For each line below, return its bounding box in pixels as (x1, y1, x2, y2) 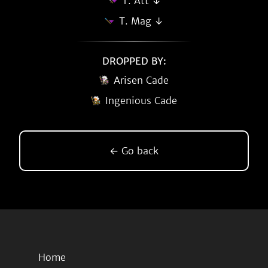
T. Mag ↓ (119, 15, 163, 27)
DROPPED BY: (102, 55, 166, 67)
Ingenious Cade (105, 95, 177, 106)
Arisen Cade (114, 74, 169, 86)
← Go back (109, 145, 159, 157)
